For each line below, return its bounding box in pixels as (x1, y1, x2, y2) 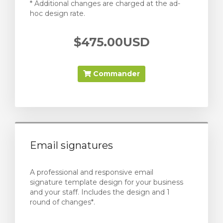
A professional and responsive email (30, 168, 153, 177)
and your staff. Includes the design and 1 (30, 188, 170, 197)
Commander (91, 69, 140, 78)
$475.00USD (73, 35, 150, 49)
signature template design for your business (30, 178, 183, 187)
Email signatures (30, 139, 113, 151)
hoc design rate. (30, 9, 85, 18)
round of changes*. (30, 198, 95, 207)
